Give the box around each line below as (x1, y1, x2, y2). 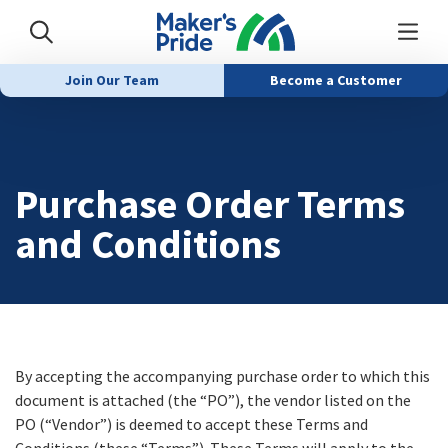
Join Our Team (65, 71, 159, 90)
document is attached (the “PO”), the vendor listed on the (15, 390, 411, 411)
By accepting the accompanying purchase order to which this (15, 366, 430, 387)
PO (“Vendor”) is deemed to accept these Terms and (15, 414, 368, 435)
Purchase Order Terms (15, 179, 405, 230)
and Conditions (15, 219, 281, 270)
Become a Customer (270, 71, 402, 90)
